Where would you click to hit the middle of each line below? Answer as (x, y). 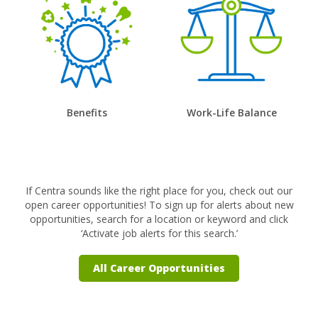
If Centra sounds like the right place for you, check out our (159, 190)
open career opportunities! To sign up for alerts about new (159, 204)
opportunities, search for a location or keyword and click (159, 219)
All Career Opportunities (159, 268)
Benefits (87, 112)
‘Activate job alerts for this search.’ (159, 233)
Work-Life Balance (231, 112)
